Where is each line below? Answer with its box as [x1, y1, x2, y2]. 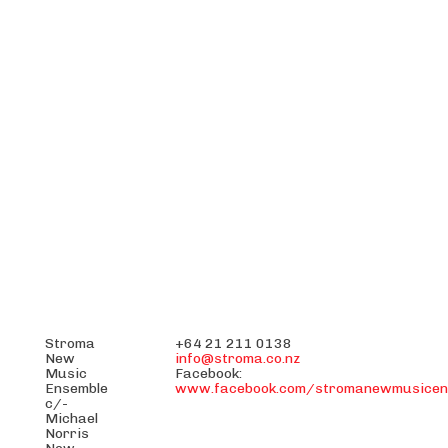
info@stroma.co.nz [175, 350, 300, 367]
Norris [45, 425, 89, 442]
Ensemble [45, 380, 108, 397]
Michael [45, 410, 98, 427]
